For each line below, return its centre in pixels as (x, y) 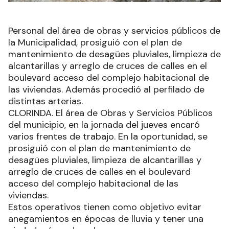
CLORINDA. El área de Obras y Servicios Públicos (110, 113)
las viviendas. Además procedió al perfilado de (106, 90)
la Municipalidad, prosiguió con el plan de (95, 43)
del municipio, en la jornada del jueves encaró (104, 125)
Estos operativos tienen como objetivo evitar (105, 207)
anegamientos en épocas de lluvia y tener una (106, 219)
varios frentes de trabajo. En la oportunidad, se (108, 137)
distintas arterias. (45, 101)
